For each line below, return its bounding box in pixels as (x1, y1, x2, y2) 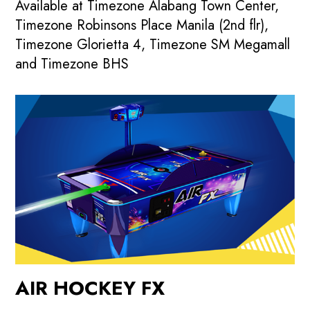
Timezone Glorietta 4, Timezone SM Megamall (15, 34, 291, 55)
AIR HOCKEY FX (15, 274, 165, 303)
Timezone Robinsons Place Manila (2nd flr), (15, 15, 269, 35)
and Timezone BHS (15, 53, 129, 74)
